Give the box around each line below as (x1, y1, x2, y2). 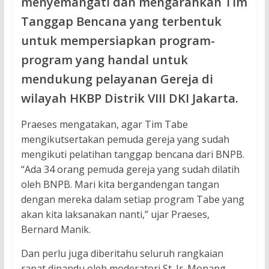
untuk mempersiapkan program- (20, 32, 215, 49)
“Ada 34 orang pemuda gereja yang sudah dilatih (20, 162, 240, 176)
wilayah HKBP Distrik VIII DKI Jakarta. (20, 89, 238, 106)
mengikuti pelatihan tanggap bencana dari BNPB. (20, 147, 244, 161)
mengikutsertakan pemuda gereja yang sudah (20, 132, 229, 146)
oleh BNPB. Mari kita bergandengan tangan (20, 177, 219, 191)
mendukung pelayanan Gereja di (20, 70, 213, 87)
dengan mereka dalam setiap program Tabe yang (20, 192, 244, 206)
